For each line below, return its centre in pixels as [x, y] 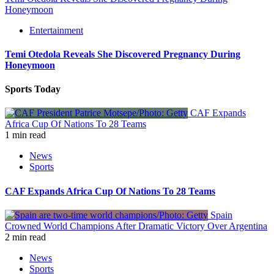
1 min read [25, 135]
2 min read [25, 237]
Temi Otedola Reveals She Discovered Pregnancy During [123, 54]
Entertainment [56, 30]
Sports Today [33, 89]
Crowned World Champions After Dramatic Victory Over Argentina [136, 226]
